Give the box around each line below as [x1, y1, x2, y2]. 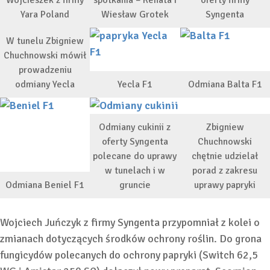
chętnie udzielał [192, 149, 259, 162]
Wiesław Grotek [101, 8, 169, 20]
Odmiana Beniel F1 [5, 178, 85, 191]
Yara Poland [20, 8, 70, 20]
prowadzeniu [18, 63, 72, 76]
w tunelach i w [104, 164, 165, 177]
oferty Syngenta [101, 135, 168, 148]
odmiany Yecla [15, 78, 75, 90]
